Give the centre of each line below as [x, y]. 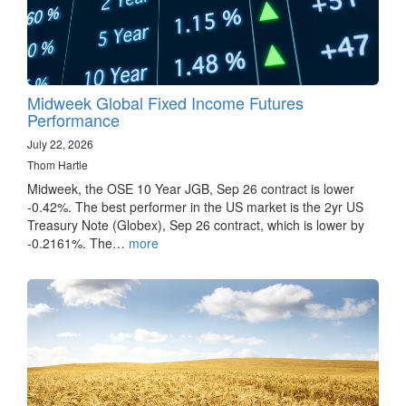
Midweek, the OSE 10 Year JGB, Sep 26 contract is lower [191, 189]
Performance [73, 120]
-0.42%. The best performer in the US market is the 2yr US [195, 207]
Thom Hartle [58, 165]
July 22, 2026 [60, 144]
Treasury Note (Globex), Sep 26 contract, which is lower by [196, 225]
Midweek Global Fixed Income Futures [165, 103]
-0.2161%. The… [78, 243]
